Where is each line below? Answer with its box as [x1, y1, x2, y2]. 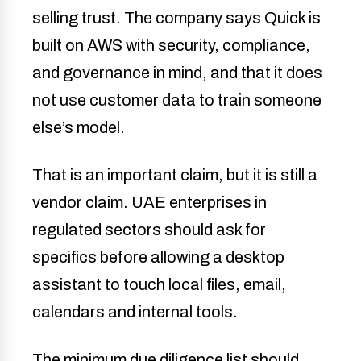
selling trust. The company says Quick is [32, 9, 321, 27]
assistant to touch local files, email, [32, 276, 286, 294]
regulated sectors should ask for [32, 221, 266, 239]
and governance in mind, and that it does [32, 64, 322, 82]
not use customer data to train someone [32, 91, 322, 110]
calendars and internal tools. [32, 303, 238, 322]
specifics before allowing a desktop [32, 248, 284, 267]
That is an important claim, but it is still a [32, 166, 317, 185]
